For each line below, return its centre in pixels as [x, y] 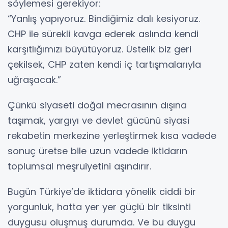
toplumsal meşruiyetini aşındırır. [79, 166]
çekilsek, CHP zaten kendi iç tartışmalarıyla [104, 64]
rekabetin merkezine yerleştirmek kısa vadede [112, 136]
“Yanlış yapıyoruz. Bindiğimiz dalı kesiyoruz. [104, 19]
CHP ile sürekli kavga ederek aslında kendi [103, 34]
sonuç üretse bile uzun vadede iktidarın [97, 151]
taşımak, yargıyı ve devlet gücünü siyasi [98, 120]
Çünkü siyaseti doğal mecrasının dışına [97, 105]
